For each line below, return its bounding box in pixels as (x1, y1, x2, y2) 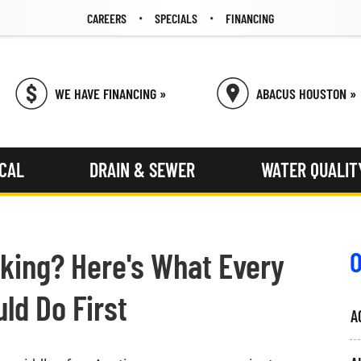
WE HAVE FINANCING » (55, 85, 166, 103)
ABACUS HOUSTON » (256, 85, 356, 103)
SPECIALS (155, 10, 197, 26)
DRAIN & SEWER (89, 157, 196, 181)
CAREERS (87, 10, 127, 26)
